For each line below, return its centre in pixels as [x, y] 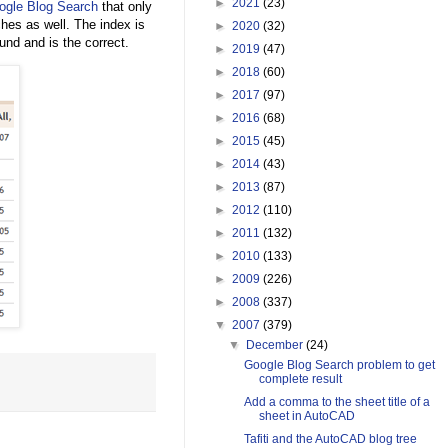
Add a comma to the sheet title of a [336, 402]
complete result [300, 379]
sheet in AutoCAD [306, 416]
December [276, 345]
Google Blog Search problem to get [339, 365]
